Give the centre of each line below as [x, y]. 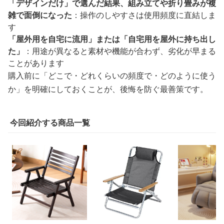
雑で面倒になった [40, 15]
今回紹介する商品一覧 [50, 122]
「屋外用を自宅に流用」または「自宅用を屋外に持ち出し [112, 39]
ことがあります [36, 63]
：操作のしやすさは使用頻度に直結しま [144, 15]
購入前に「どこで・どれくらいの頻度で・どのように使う [112, 75]
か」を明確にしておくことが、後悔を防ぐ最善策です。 [108, 89]
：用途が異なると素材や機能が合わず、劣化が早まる [120, 51]
